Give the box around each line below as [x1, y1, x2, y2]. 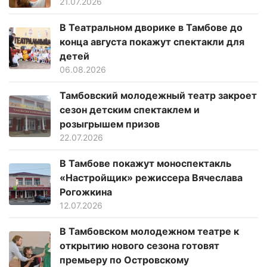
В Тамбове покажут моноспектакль [60, 157, 231, 170]
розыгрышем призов [60, 118, 160, 131]
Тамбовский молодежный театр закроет [60, 89, 257, 102]
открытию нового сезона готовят [60, 240, 219, 252]
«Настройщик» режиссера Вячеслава [60, 172, 243, 184]
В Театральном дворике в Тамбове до [60, 21, 243, 34]
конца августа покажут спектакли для [60, 36, 244, 48]
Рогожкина [60, 186, 112, 198]
